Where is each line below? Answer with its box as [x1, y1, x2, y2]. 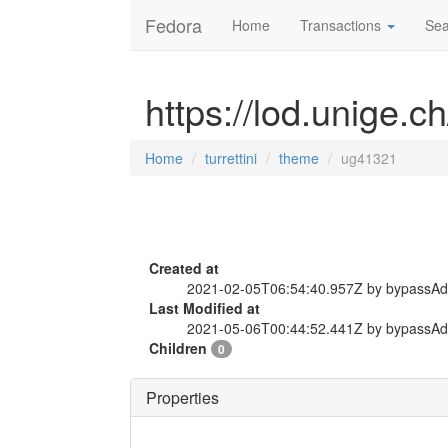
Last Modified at [149, 298, 260, 318]
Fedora [145, 12, 202, 38]
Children [149, 338, 211, 358]
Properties [146, 386, 219, 409]
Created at [149, 258, 219, 278]
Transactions [300, 15, 385, 35]
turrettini [205, 148, 257, 168]
